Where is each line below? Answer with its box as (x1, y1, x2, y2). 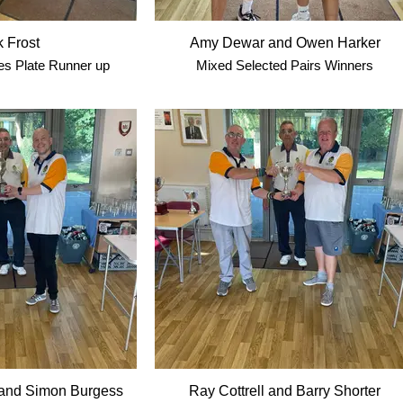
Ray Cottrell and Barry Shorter (189, 383, 381, 399)
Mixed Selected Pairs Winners (196, 58, 373, 74)
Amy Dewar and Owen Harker (189, 35, 381, 51)
